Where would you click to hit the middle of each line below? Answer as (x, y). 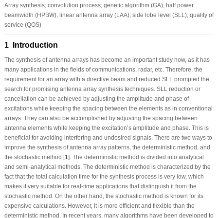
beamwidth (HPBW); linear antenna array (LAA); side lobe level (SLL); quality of (109, 15)
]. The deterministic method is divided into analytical (136, 157)
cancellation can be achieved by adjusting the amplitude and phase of (96, 99)
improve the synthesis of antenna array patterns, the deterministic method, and (107, 147)
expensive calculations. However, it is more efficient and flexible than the (99, 206)
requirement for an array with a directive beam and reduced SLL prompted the (107, 79)
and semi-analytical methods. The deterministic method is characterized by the (107, 167)
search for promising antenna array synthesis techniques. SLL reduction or (102, 89)
